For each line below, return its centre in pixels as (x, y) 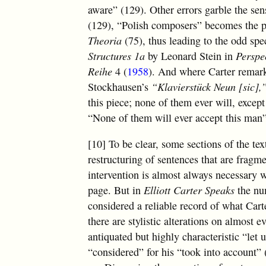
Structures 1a (117, 56)
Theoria (105, 40)
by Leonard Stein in (191, 56)
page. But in (116, 190)
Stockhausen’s (120, 86)
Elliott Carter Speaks (189, 190)
